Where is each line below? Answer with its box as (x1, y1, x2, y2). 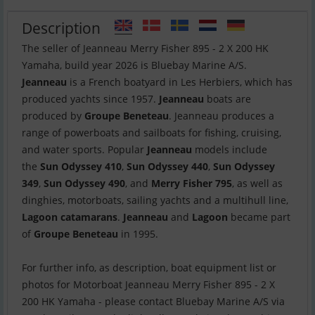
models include (192, 143, 267, 157)
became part (228, 210, 290, 224)
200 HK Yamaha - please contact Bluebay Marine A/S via (22, 295, 285, 309)
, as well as (232, 176, 283, 191)
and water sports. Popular (22, 143, 147, 157)
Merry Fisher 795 (151, 176, 232, 191)
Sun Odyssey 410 (40, 160, 122, 174)
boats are (204, 92, 251, 106)
